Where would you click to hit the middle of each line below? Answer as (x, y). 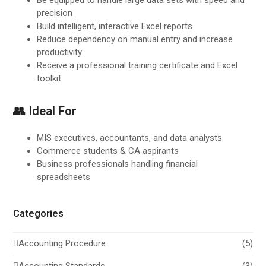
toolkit (49, 78)
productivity (60, 52)
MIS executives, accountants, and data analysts (130, 137)
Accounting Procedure (62, 244)
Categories (39, 213)
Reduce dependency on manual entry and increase (135, 39)
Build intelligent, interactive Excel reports (115, 26)
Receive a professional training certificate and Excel (137, 65)
